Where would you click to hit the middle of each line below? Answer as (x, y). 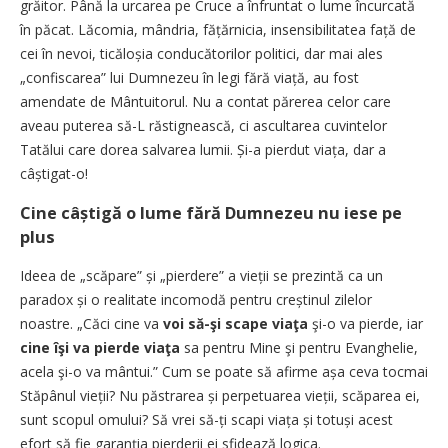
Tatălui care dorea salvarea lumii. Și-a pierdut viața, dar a (203, 149)
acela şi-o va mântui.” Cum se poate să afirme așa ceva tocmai (224, 371)
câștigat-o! (54, 173)
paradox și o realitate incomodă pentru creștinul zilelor (196, 299)
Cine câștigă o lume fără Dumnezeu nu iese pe (211, 212)
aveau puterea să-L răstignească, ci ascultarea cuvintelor (203, 125)
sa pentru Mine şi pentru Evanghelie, (299, 347)
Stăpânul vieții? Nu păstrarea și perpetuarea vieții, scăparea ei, (220, 395)
